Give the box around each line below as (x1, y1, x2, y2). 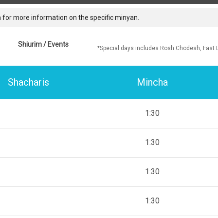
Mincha (136, 76, 168, 89)
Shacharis (8, 76, 50, 89)
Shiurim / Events (18, 40, 69, 48)
